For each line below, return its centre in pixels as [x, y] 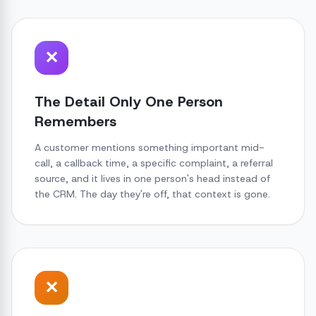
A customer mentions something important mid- [150, 147]
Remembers [75, 121]
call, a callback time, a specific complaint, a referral [154, 163]
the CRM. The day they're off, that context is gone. [152, 194]
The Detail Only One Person [129, 102]
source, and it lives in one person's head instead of [152, 178]
